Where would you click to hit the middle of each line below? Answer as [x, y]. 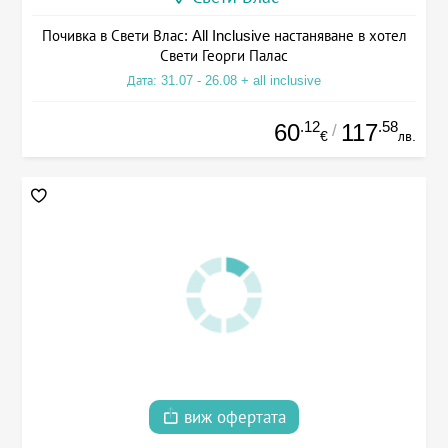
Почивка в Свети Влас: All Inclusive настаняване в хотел [224, 36]
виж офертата [232, 418]
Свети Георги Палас [224, 56]
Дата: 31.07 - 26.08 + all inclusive [224, 81]
